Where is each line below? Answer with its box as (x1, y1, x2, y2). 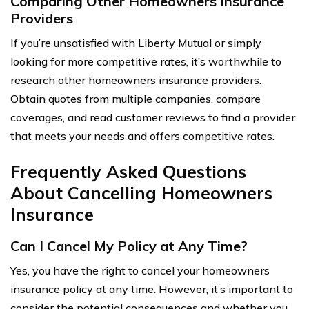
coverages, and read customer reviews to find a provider (10, 110, 295, 124)
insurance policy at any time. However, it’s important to (10, 281, 293, 296)
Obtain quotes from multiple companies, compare (10, 91, 261, 106)
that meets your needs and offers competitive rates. (10, 128, 275, 143)
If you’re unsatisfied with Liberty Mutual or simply (10, 35, 261, 50)
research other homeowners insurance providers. (10, 72, 261, 87)
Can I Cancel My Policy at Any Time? (10, 237, 248, 255)
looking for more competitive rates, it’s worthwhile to (10, 54, 281, 68)
